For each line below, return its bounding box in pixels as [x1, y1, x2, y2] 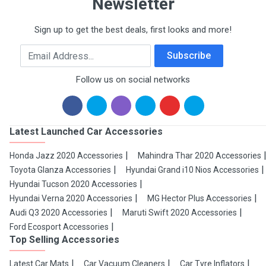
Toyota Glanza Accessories [9, 165, 111, 175]
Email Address [20, 45, 80, 57]
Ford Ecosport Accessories [9, 222, 109, 232]
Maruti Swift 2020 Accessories [122, 208, 237, 218]
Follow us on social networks [76, 74, 190, 85]
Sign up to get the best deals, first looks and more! [34, 24, 232, 36]
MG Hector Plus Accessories [147, 194, 252, 204]
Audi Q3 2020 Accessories [9, 208, 107, 218]
